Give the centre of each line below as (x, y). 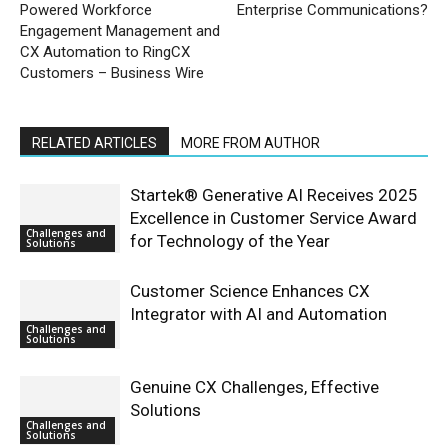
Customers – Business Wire (112, 72)
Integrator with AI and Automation (258, 313)
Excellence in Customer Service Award (273, 217)
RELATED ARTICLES (94, 142)
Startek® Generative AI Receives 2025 (274, 194)
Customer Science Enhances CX (250, 290)
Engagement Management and (120, 30)
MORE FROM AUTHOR (250, 142)
